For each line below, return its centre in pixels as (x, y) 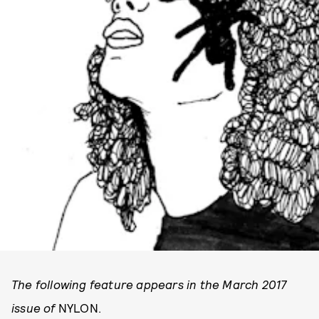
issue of (35, 308)
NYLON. (81, 308)
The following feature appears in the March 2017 (149, 284)
